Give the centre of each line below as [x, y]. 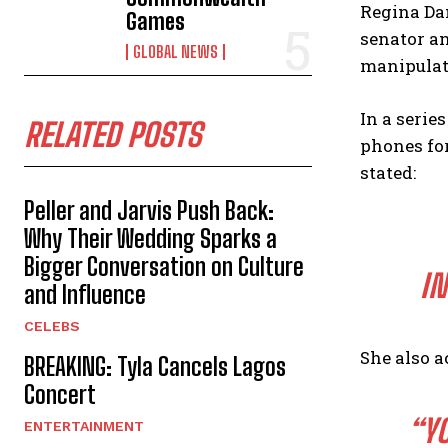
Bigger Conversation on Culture [164, 266]
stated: [388, 172]
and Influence [85, 294]
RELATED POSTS [112, 135]
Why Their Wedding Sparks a [150, 238]
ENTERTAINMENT [84, 426]
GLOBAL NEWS [176, 51]
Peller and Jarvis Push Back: [149, 210]
